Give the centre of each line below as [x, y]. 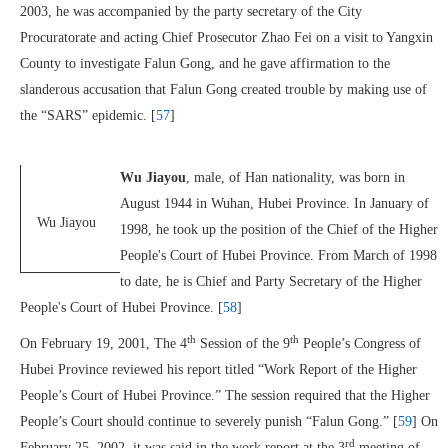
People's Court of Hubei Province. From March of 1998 [278, 255]
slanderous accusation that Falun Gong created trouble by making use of [223, 89]
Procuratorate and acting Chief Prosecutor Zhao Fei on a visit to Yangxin [226, 37]
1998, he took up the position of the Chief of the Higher [279, 229]
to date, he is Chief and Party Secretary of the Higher [271, 281]
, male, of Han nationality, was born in [295, 177]
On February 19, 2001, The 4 [103, 343]
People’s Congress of [360, 343]
